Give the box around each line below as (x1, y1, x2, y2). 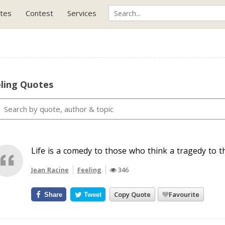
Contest (26, 8, 53, 18)
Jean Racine (31, 165, 69, 174)
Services (67, 8, 96, 18)
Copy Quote (114, 189, 151, 199)
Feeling (77, 165, 101, 174)
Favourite (169, 189, 200, 199)
